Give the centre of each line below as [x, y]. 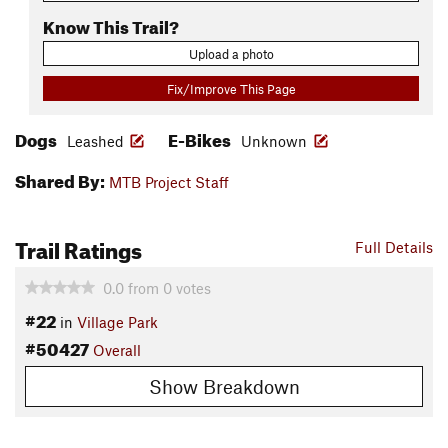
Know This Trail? [111, 24]
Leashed [95, 141]
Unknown [276, 141]
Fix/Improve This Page [231, 88]
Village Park [117, 322]
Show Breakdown [224, 386]
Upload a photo [231, 53]
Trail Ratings [78, 247]
